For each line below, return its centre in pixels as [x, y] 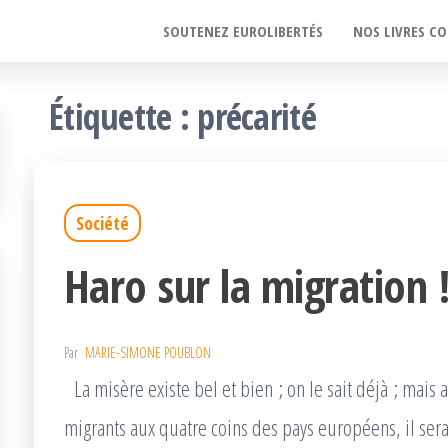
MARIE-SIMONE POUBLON [148, 352]
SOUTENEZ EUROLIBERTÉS [243, 31]
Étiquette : [123, 116]
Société [102, 223]
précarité [256, 116]
